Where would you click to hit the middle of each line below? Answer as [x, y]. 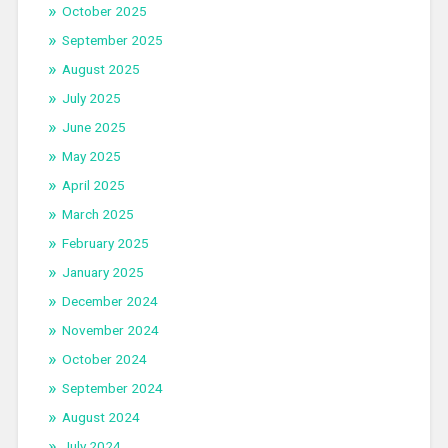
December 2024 [109, 300]
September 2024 [112, 387]
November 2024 [110, 329]
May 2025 [91, 155]
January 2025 [102, 271]
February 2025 [105, 242]
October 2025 [104, 10]
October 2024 [104, 358]
